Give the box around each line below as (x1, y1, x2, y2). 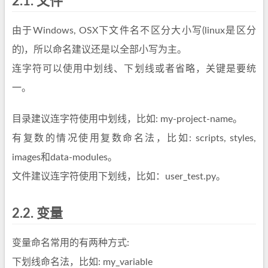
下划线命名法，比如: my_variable (12, 257, 153, 267)
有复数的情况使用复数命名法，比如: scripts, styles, (12, 133, 256, 143)
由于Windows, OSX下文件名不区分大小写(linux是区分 (12, 26, 256, 35)
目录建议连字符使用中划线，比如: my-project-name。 (12, 114, 242, 124)
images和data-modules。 (12, 153, 117, 162)
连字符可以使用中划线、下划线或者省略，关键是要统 (12, 64, 256, 74)
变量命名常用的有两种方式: (12, 238, 129, 248)
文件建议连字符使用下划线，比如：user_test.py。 (12, 172, 226, 181)
